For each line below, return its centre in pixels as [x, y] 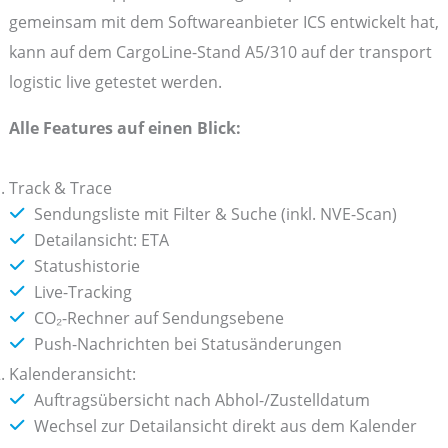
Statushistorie [86, 266]
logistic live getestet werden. [115, 81]
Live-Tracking [82, 292]
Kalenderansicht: [72, 374]
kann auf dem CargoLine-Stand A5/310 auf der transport [220, 51]
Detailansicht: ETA [101, 240]
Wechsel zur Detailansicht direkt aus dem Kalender [225, 426]
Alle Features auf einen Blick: [124, 128]
